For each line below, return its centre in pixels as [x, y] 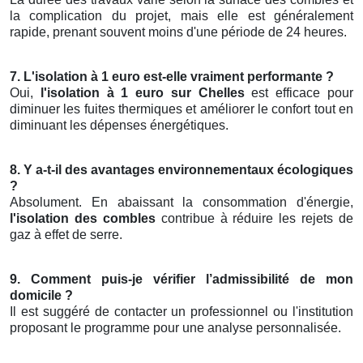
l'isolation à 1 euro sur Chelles [142, 93]
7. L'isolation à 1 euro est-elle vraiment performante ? [172, 77]
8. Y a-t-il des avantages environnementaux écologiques [181, 170]
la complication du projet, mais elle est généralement [181, 16]
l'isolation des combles [83, 219]
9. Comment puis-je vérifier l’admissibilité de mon [181, 280]
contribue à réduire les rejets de [254, 219]
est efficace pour [299, 93]
